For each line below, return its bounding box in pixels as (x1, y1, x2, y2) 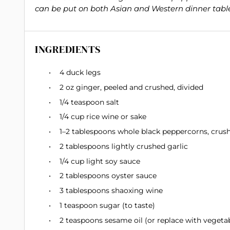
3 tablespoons (60, 186, 109, 196)
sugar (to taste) (98, 200, 155, 210)
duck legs (64, 68, 101, 78)
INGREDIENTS (35, 42, 101, 57)
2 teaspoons (60, 215, 103, 225)
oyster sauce (109, 171, 157, 181)
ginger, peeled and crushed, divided (74, 82, 203, 92)
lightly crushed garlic (109, 141, 188, 151)
